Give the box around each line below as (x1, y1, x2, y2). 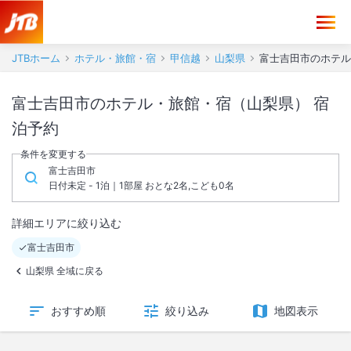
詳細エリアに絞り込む (12, 216, 121, 230)
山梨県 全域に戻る (26, 265, 103, 277)
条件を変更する (20, 148, 86, 160)
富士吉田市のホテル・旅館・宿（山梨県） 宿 (12, 94, 313, 113)
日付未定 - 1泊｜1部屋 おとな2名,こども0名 (49, 179, 234, 191)
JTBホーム (12, 52, 60, 64)
